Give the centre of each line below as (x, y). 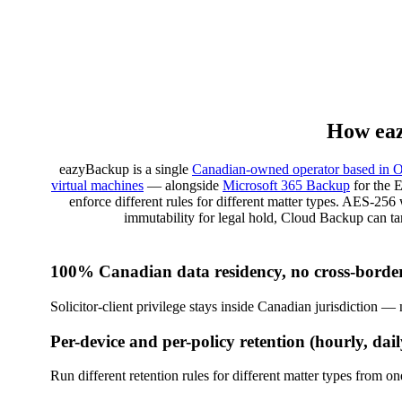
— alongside (183, 186)
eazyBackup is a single (126, 170)
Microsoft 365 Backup (286, 186)
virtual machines (97, 186)
